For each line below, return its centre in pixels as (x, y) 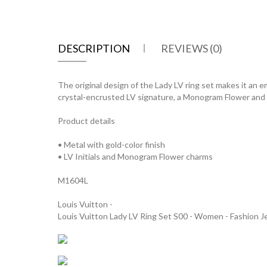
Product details (86, 121)
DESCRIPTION (94, 48)
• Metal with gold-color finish (111, 145)
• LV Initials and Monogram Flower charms (135, 156)
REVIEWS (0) (192, 48)
